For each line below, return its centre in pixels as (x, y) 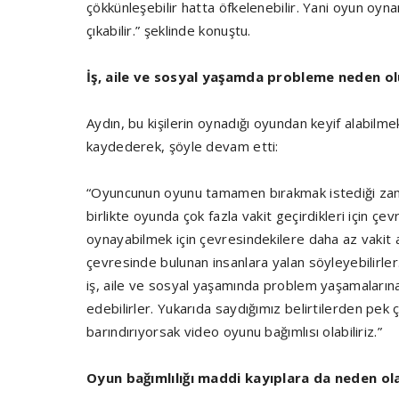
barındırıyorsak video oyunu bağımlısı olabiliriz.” (235, 331)
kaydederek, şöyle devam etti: (183, 146)
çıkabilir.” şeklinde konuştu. (169, 30)
